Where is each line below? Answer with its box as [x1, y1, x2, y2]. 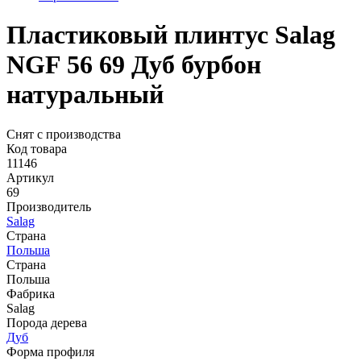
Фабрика [6, 286, 55, 301]
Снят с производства [6, 127, 121, 141]
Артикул [6, 170, 54, 185]
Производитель [6, 199, 91, 214]
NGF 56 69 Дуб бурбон [6, 50, 261, 80]
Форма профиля [6, 344, 94, 359]
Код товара [6, 141, 67, 156]
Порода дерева [6, 315, 87, 330]
